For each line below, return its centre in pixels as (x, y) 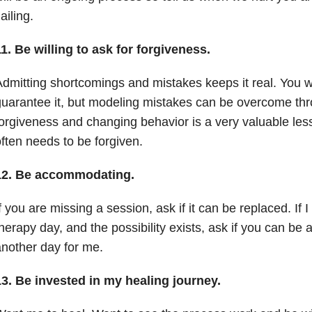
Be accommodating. (75, 174)
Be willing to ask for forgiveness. (112, 49)
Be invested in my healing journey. (118, 280)
